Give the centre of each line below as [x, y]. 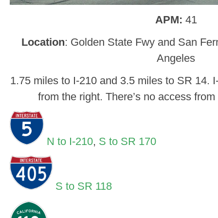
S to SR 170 [127, 142]
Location [43, 42]
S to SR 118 [82, 186]
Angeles [176, 58]
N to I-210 [70, 142]
